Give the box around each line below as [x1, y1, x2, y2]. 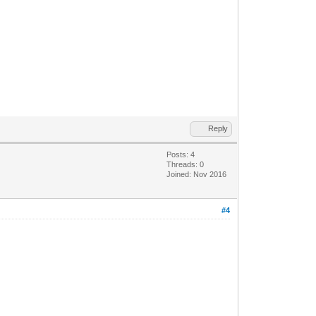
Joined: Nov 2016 [166, 169, 227, 178]
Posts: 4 [166, 150, 195, 159]
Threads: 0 [166, 159, 205, 169]
